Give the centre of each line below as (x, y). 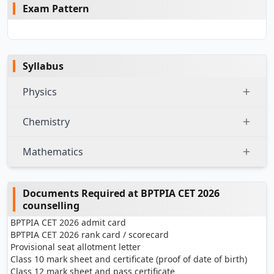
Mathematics (53, 152)
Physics (40, 92)
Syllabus (43, 66)
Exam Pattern (56, 9)
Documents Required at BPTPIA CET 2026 (121, 193)
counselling (51, 206)
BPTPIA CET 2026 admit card (68, 222)
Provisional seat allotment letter (76, 247)
